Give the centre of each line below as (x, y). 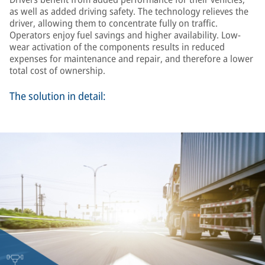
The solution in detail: (58, 96)
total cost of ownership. (57, 70)
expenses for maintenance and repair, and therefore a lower (131, 59)
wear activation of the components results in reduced (117, 47)
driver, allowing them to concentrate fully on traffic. (114, 23)
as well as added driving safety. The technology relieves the (129, 11)
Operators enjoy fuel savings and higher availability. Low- (125, 35)
